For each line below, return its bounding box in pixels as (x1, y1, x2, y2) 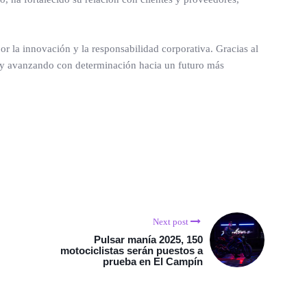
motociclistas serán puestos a (60, 244, 203, 256)
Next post (153, 216, 188, 227)
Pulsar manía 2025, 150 (94, 233, 203, 245)
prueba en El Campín (103, 255, 203, 267)
